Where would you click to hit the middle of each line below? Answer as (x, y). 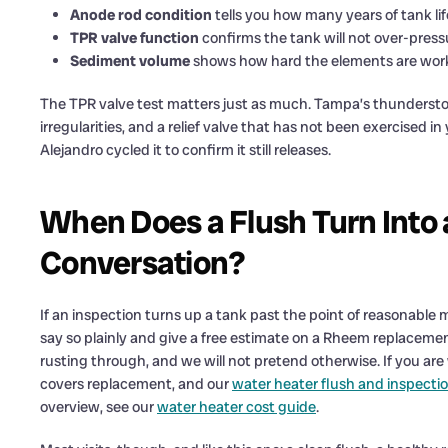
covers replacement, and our (136, 384)
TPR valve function (134, 38)
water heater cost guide (236, 407)
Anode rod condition (141, 15)
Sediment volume (130, 61)
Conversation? (143, 263)
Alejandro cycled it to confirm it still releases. (185, 150)
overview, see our (98, 407)
